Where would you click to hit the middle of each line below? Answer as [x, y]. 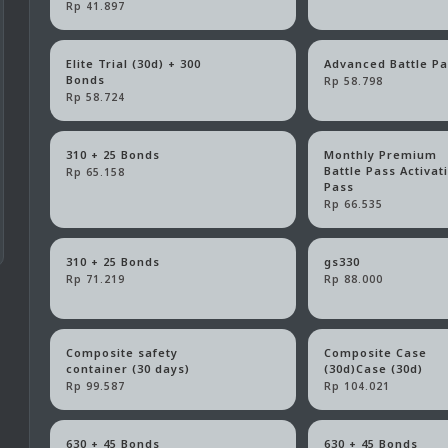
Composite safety [121, 353]
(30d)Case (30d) [374, 369]
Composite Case [376, 353]
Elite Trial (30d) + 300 [133, 64]
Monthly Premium [381, 155]
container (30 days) [127, 369]
